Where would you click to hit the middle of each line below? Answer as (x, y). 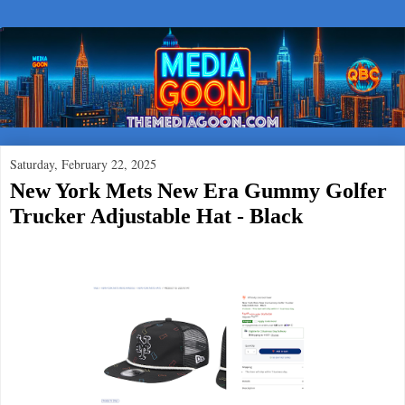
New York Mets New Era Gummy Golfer (198, 190)
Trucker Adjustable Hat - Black (156, 215)
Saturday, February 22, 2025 (83, 164)
